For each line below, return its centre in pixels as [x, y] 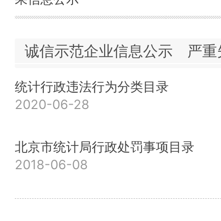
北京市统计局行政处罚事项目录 [105, 147]
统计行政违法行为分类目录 [92, 87]
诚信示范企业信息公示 [99, 51]
